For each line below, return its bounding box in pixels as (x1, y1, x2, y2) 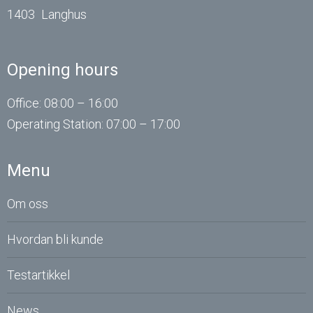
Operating (7, 116, 60, 131)
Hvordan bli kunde (7, 232, 103, 247)
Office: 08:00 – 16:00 (7, 95, 118, 110)
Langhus (41, 6, 87, 22)
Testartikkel (7, 268, 70, 283)
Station (63, 116, 101, 131)
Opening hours (7, 59, 118, 80)
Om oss (7, 196, 48, 212)
